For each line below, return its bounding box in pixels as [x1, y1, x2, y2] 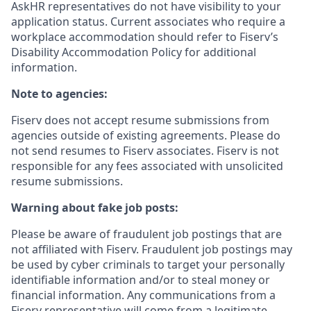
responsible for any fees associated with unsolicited [11, 158, 283, 174]
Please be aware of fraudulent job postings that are [11, 226, 282, 242]
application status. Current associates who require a [11, 14, 285, 29]
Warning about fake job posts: [11, 200, 178, 215]
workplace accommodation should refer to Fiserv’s [11, 29, 278, 44]
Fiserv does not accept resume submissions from [11, 112, 269, 128]
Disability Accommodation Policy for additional [11, 44, 256, 60]
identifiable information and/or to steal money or [11, 272, 270, 287]
